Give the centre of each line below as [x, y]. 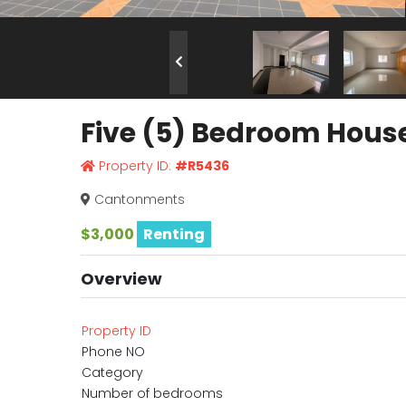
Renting [174, 234]
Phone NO [113, 352]
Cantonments [137, 199]
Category [112, 372]
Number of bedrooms [152, 393]
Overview [121, 279]
